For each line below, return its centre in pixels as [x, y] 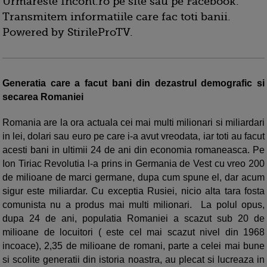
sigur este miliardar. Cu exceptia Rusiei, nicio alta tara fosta [133, 191]
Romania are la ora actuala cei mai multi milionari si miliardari [133, 123]
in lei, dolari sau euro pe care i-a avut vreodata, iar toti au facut [133, 136]
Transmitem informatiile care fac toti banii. [117, 17]
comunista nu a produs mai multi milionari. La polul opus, [133, 205]
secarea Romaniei [44, 97]
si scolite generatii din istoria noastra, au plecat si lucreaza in [133, 260]
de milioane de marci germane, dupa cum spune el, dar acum [133, 178]
